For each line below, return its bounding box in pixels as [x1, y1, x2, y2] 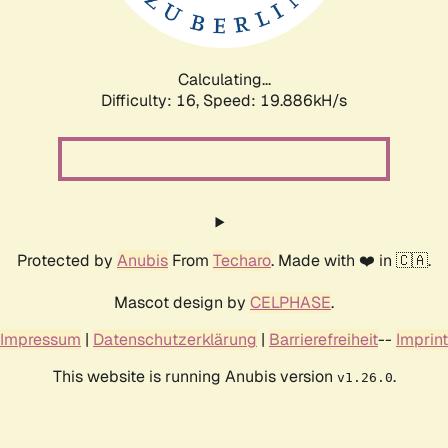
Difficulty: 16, [101, 89, 203, 111]
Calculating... [177, 68, 271, 90]
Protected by [17, 249, 117, 271]
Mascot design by [114, 291, 250, 313]
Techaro [213, 249, 271, 271]
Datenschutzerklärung [93, 328, 257, 350]
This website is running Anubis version [52, 365, 337, 387]
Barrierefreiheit [269, 328, 378, 350]
